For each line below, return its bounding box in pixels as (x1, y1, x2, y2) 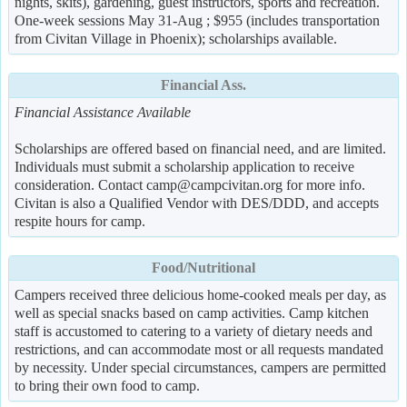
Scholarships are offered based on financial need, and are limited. (15, 141, 386, 156)
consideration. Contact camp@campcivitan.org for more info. (15, 177, 365, 193)
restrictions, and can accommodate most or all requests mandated (15, 342, 383, 357)
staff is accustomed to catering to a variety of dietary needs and (15, 323, 372, 339)
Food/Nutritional (152, 260, 255, 275)
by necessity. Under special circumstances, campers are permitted (15, 360, 386, 375)
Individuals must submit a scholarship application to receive (15, 159, 354, 174)
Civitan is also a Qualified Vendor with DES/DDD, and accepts (15, 195, 379, 211)
